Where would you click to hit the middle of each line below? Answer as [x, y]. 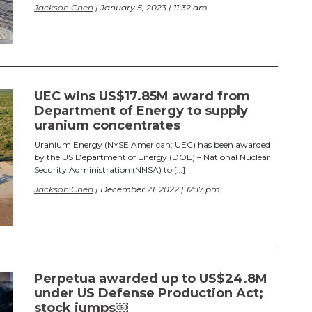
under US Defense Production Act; [149, 294]
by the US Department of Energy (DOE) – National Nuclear [152, 157]
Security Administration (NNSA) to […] [110, 170]
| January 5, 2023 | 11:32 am [150, 7]
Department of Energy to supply [141, 111]
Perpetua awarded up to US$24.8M [151, 279]
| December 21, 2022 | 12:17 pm [157, 189]
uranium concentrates [107, 126]
